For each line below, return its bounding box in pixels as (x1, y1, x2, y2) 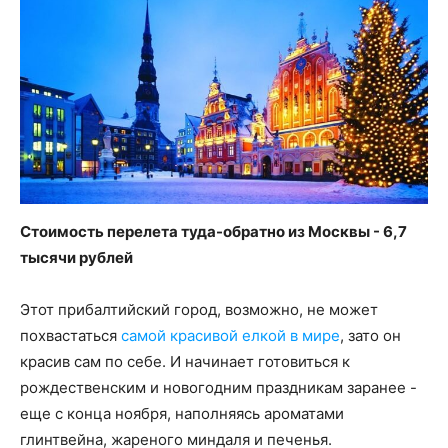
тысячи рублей (20, 248, 133, 268)
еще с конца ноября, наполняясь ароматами (20, 404, 344, 424)
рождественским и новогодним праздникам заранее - (20, 378, 417, 398)
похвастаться (20, 326, 121, 346)
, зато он (340, 326, 401, 346)
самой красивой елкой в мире (121, 326, 340, 346)
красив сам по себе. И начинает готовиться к (20, 352, 350, 372)
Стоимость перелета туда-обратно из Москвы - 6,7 (20, 222, 407, 242)
